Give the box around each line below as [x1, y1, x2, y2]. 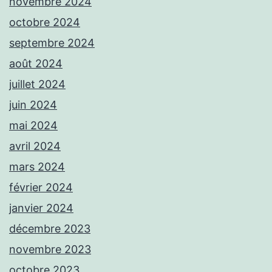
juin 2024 [9, 98, 57, 112]
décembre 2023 [9, 222, 90, 236]
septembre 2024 [9, 36, 95, 50]
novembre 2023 [9, 243, 91, 256]
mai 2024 [9, 119, 58, 132]
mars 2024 [9, 160, 65, 174]
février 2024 [9, 181, 73, 194]
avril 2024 [9, 140, 61, 153]
